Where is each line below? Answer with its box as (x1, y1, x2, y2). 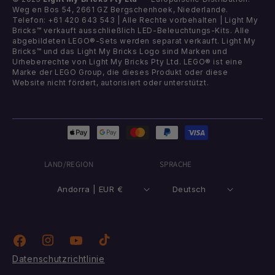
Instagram (40, 239, 82, 250)
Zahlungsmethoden (63, 119, 159, 131)
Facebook (12, 240, 56, 250)
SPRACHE (160, 159, 192, 169)
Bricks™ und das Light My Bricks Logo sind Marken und (12, 47, 228, 56)
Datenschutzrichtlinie (12, 254, 105, 264)
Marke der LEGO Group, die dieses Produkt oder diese (12, 68, 228, 77)
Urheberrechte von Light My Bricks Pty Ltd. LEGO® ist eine (12, 57, 243, 66)
